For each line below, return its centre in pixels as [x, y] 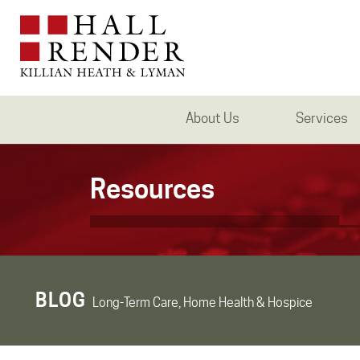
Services [321, 118]
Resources [152, 189]
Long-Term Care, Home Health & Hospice [202, 303]
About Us [212, 118]
